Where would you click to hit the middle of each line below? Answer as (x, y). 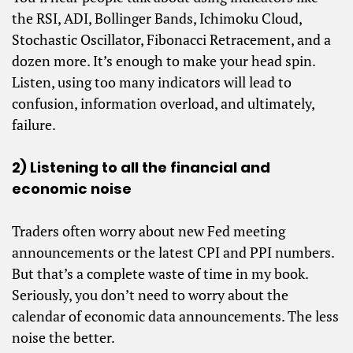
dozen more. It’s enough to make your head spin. (163, 60)
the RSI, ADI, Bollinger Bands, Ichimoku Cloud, (157, 18)
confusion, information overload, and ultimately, (163, 103)
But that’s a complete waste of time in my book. (160, 273)
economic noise (72, 188)
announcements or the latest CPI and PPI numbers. (173, 252)
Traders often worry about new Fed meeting (149, 230)
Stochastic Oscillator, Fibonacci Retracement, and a (171, 39)
